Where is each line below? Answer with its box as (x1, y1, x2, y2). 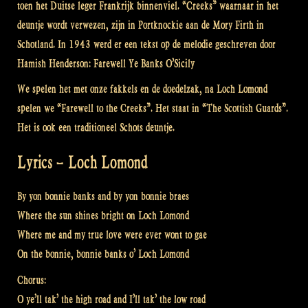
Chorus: (17, 273, 46, 287)
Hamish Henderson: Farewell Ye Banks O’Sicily (17, 56, 195, 70)
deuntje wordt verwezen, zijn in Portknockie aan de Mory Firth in (17, 18, 264, 32)
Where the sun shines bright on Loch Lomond (17, 209, 189, 223)
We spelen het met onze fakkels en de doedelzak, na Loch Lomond (17, 82, 267, 96)
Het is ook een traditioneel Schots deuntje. (17, 121, 175, 135)
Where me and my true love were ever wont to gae (17, 228, 207, 242)
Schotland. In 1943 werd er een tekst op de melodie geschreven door (17, 37, 276, 51)
